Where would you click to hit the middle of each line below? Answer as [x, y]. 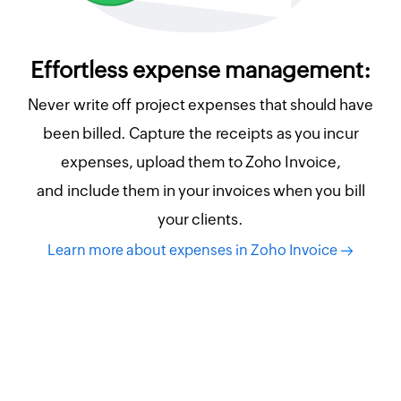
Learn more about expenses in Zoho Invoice [194, 250]
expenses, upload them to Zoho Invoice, [200, 162]
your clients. [200, 219]
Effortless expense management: [200, 69]
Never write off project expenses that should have [200, 104]
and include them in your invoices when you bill [200, 190]
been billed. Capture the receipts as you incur [200, 133]
